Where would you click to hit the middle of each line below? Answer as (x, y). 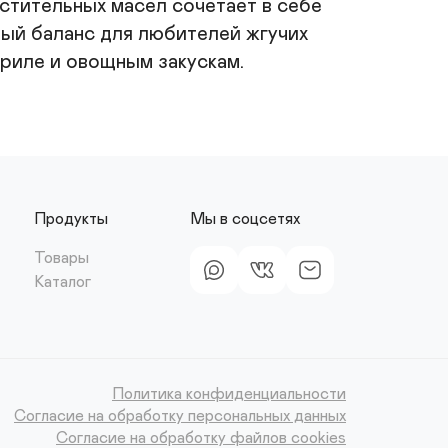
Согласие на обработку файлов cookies (201, 438)
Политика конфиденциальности (229, 394)
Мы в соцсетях (245, 219)
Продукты (71, 219)
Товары (61, 258)
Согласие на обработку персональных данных (180, 416)
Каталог (62, 282)
